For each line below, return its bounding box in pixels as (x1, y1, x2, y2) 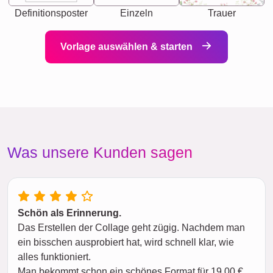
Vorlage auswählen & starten (60, 41, 195, 52)
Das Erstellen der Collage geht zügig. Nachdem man (18, 222, 245, 233)
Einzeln (120, 8, 153, 18)
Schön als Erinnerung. (18, 208, 121, 218)
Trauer (208, 8, 236, 18)
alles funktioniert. (18, 252, 91, 262)
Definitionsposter (15, 8, 88, 18)
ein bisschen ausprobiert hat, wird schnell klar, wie (18, 237, 234, 247)
